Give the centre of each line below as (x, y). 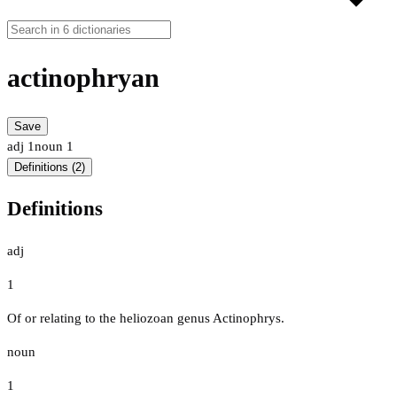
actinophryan (83, 78)
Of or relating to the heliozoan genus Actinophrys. (146, 318)
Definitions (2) (50, 167)
